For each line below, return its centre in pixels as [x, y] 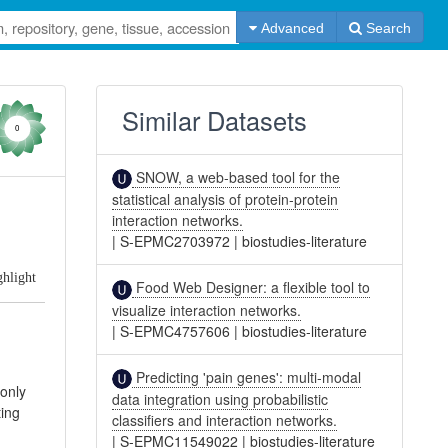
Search [386, 28]
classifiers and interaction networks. [225, 419]
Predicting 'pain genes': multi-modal [247, 376]
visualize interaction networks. [207, 309]
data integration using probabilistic [220, 398]
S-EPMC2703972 [175, 241]
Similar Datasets [215, 120]
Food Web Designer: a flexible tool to [251, 287]
